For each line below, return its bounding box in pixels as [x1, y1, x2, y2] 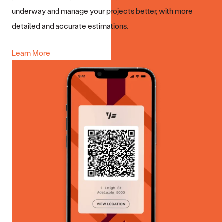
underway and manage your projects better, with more [12, 5, 193, 16]
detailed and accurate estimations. [12, 20, 128, 31]
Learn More [12, 47, 50, 57]
